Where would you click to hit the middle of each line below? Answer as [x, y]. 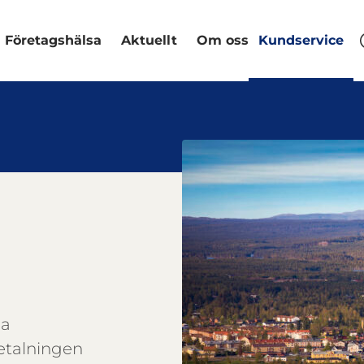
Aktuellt [149, 40]
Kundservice [301, 40]
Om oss [223, 40]
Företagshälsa [53, 40]
